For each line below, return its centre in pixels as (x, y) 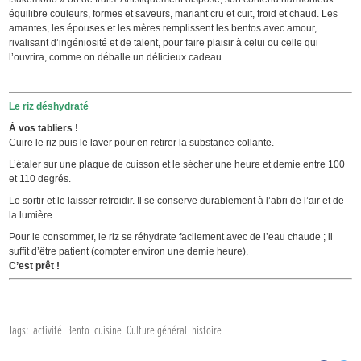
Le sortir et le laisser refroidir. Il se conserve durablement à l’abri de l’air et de (177, 201)
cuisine (108, 331)
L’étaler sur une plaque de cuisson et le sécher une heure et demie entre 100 (177, 165)
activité (48, 331)
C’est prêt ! (35, 266)
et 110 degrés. (40, 179)
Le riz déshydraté (49, 107)
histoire (207, 331)
